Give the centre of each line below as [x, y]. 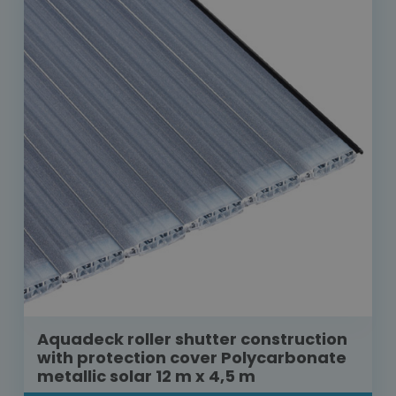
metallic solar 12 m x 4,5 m [146, 377]
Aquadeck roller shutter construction [192, 339]
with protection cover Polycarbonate [192, 358]
